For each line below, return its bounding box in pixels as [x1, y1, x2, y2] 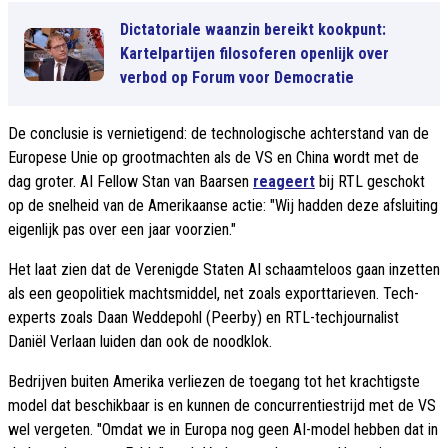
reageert [253, 172, 315, 192]
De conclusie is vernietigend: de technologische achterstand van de [8, 124, 429, 144]
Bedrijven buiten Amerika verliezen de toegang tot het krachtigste [8, 372, 420, 392]
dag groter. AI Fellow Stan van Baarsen [8, 172, 253, 192]
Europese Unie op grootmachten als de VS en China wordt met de [8, 148, 419, 168]
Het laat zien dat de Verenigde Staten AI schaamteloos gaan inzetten [8, 260, 440, 280]
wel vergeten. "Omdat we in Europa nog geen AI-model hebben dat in [8, 420, 438, 440]
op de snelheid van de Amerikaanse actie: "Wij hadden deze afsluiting [8, 196, 438, 216]
